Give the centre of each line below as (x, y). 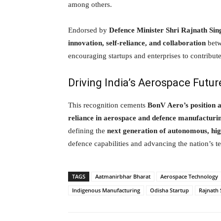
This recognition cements (108, 105)
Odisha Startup (169, 190)
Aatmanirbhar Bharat (123, 176)
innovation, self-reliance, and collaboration (137, 43)
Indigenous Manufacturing (106, 190)
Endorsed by (89, 30)
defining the (88, 130)
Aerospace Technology (189, 176)
